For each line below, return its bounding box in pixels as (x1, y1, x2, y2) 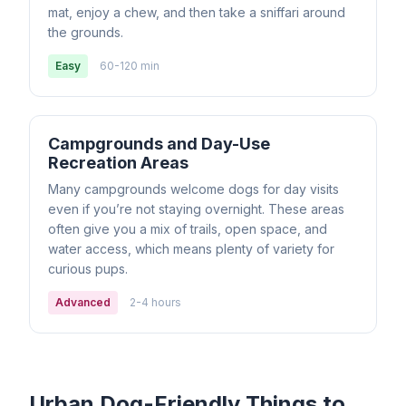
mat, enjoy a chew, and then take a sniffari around (48, 5, 345, 20)
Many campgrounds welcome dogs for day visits (48, 181, 339, 197)
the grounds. (48, 24, 123, 40)
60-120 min (100, 59, 159, 72)
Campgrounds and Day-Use (48, 134, 270, 153)
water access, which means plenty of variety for (48, 241, 334, 256)
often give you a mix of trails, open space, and (48, 221, 327, 237)
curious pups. (48, 261, 128, 276)
